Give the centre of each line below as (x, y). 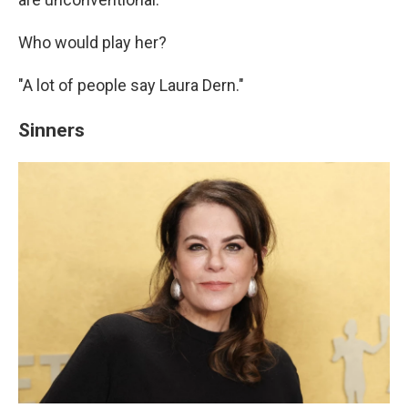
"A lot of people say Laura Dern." (131, 86)
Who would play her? (92, 43)
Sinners (51, 130)
